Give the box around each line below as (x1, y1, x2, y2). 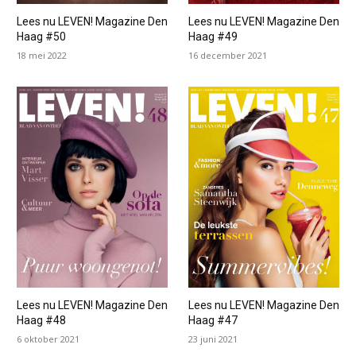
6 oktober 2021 (16, 332, 79, 345)
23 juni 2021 (188, 332, 238, 345)
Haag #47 (188, 313, 238, 327)
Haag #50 (16, 29, 66, 43)
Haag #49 (188, 29, 238, 43)
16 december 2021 (188, 48, 267, 61)
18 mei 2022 (16, 48, 67, 61)
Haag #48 (16, 313, 66, 327)
